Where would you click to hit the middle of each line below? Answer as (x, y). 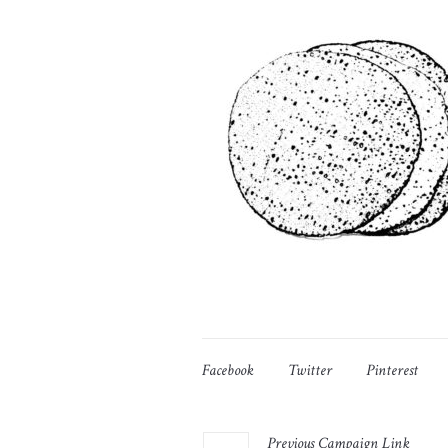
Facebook (228, 370)
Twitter (310, 370)
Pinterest (392, 370)
